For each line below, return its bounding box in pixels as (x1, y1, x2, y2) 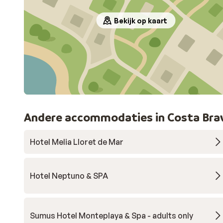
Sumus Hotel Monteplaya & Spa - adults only (30, 211, 193, 221)
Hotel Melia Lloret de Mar (30, 137, 123, 147)
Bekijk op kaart (114, 16, 167, 25)
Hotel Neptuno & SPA (30, 171, 108, 181)
